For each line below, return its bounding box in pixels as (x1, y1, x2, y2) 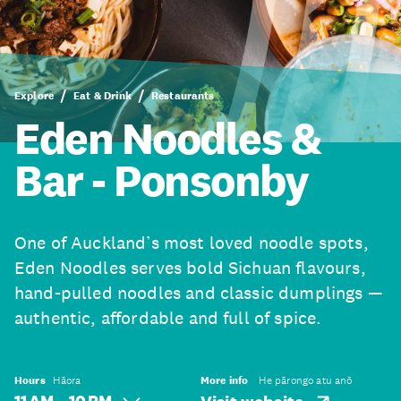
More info (200, 373, 249, 388)
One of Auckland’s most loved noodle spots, (14, 232, 369, 253)
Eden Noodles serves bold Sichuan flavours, (14, 257, 366, 278)
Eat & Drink (73, 89, 132, 103)
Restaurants (150, 89, 215, 103)
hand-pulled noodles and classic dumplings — (14, 282, 382, 303)
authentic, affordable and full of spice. (14, 307, 322, 328)
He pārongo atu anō (258, 373, 353, 388)
